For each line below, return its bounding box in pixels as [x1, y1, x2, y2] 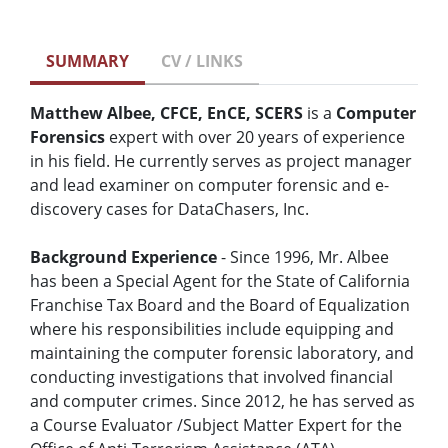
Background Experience [30, 246, 217, 269]
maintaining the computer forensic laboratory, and [30, 342, 414, 365]
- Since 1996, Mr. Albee [217, 246, 389, 269]
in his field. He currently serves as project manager [30, 150, 412, 173]
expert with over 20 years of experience [105, 126, 405, 149]
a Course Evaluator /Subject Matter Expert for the [30, 414, 402, 437]
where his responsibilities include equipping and [30, 318, 394, 341]
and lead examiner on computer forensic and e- [30, 174, 389, 197]
